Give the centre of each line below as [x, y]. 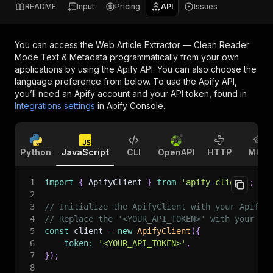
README [41, 6]
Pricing [128, 6]
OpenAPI [176, 152]
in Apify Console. [131, 106]
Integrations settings [55, 106]
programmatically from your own [173, 57]
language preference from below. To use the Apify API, [126, 81]
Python [36, 152]
